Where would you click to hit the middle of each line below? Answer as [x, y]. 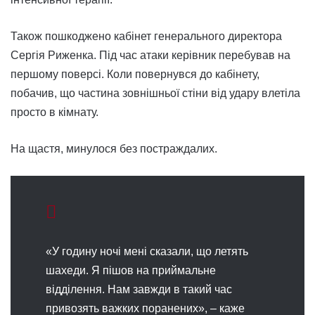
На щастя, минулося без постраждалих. [114, 149]
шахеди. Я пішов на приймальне [131, 271]
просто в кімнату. [54, 112]
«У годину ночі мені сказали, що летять [147, 252]
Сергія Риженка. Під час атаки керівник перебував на [150, 56]
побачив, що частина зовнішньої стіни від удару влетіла [155, 94]
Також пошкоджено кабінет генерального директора [146, 37]
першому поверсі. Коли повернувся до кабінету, [135, 75]
